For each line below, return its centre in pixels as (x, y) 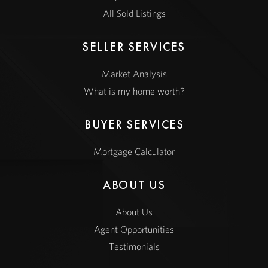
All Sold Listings (134, 13)
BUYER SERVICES (134, 125)
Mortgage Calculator (134, 152)
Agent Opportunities (134, 229)
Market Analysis (134, 74)
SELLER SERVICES (134, 47)
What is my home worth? (134, 91)
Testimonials (134, 247)
